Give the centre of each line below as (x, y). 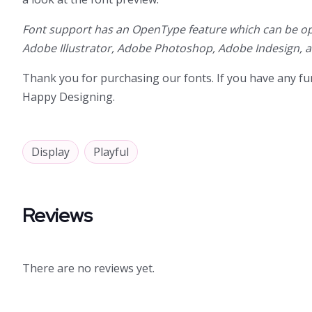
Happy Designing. (69, 97)
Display (50, 152)
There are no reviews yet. (88, 268)
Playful (111, 152)
